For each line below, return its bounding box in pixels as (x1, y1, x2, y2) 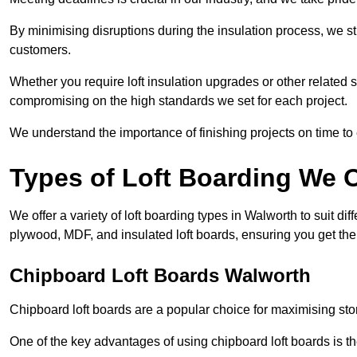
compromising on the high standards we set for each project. (10, 94, 347, 108)
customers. (10, 43, 71, 57)
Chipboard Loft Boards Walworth (10, 265, 311, 287)
